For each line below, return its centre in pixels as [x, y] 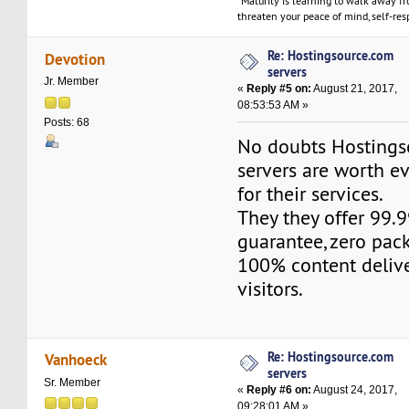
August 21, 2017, [355, 89]
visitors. [271, 289]
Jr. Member [72, 82]
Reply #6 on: [279, 389]
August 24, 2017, [355, 389]
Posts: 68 [67, 122]
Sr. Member [73, 382]
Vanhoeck [75, 359]
